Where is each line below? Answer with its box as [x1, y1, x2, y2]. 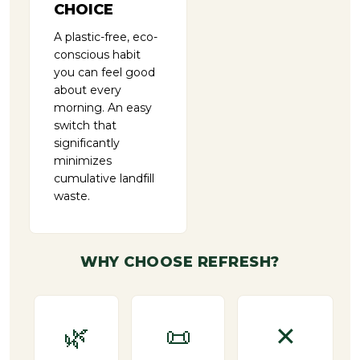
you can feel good [53, 65, 155, 80]
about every [53, 83, 121, 98]
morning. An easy [53, 100, 152, 116]
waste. [53, 189, 90, 204]
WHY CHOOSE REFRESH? [80, 253, 280, 272]
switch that [53, 118, 117, 133]
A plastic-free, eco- [53, 30, 157, 45]
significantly [53, 136, 120, 151]
